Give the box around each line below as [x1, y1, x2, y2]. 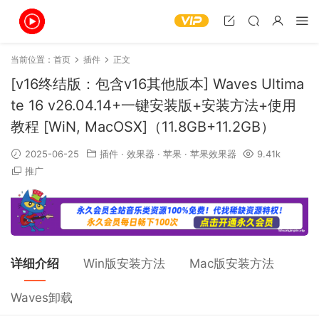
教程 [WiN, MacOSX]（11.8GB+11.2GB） [11, 118, 275, 135]
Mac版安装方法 [189, 256, 274, 271]
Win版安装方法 [83, 256, 165, 271]
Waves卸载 [11, 291, 73, 305]
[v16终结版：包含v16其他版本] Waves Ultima [11, 75, 304, 93]
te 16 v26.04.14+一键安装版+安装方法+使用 [11, 97, 296, 114]
